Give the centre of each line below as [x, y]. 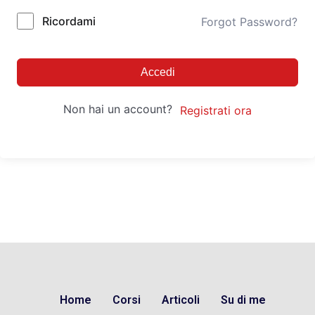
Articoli [181, 300]
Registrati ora [216, 110]
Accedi [157, 72]
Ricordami [69, 21]
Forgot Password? [249, 21]
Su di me [243, 300]
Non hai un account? [121, 109]
